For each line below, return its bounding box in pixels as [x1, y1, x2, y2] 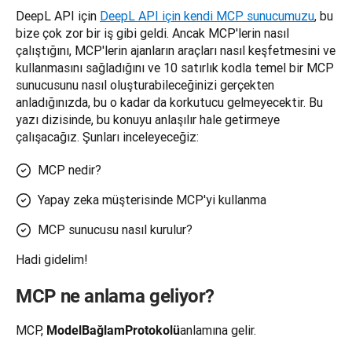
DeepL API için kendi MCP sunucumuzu [100, 8, 314, 24]
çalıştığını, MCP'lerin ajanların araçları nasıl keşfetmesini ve [16, 42, 335, 59]
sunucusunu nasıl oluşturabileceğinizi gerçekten [16, 77, 274, 93]
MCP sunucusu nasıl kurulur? [38, 222, 192, 238]
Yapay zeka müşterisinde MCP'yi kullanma [38, 192, 266, 208]
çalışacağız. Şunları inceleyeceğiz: [16, 129, 199, 145]
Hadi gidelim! [16, 251, 88, 268]
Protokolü [125, 323, 180, 339]
